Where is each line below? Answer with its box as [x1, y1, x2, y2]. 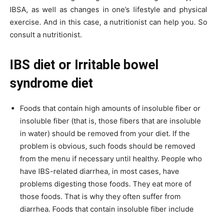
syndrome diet [10, 75, 93, 91]
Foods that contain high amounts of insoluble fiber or [20, 103, 201, 113]
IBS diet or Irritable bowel [10, 57, 158, 73]
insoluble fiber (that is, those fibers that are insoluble [20, 116, 201, 125]
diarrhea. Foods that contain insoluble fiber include [20, 204, 194, 214]
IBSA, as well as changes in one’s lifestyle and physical [10, 4, 207, 14]
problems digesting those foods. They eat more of [20, 179, 191, 188]
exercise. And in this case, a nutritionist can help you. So [10, 17, 207, 27]
